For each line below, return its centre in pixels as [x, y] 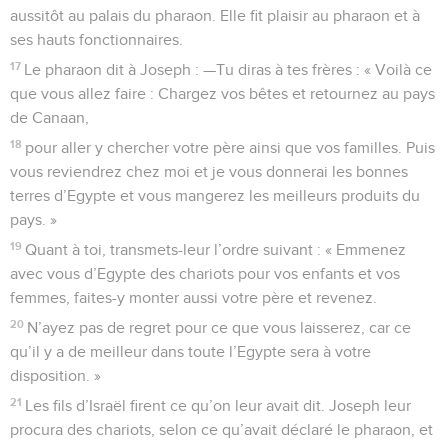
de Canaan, [49, 117]
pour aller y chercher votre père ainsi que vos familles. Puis [230, 147]
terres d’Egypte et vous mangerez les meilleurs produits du [215, 195]
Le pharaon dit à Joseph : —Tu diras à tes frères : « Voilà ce [228, 69]
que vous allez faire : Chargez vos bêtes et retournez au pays [222, 93]
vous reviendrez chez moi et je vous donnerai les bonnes [209, 171]
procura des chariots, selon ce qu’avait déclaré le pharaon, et [221, 429]
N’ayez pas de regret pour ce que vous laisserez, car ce [219, 327]
